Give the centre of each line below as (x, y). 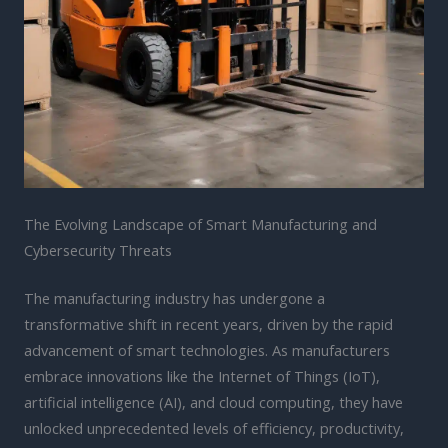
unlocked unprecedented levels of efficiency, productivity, (214, 427)
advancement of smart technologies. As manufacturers (207, 349)
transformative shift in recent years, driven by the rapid (208, 323)
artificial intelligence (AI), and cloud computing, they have (213, 401)
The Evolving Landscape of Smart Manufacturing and (200, 223)
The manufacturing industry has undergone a (174, 297)
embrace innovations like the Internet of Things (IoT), (202, 375)
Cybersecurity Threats (98, 249)
